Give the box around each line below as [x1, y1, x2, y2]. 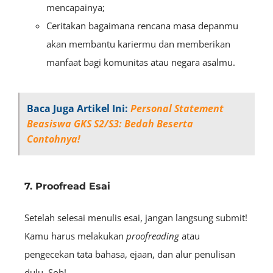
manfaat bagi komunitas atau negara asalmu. [46, 56, 235, 69]
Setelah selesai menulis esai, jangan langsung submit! [24, 211, 247, 224]
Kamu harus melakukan [24, 230, 126, 243]
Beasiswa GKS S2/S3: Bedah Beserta [27, 117, 193, 131]
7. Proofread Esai [24, 180, 110, 193]
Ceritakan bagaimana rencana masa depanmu [46, 19, 238, 32]
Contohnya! [27, 132, 80, 146]
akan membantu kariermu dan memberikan [46, 38, 230, 51]
